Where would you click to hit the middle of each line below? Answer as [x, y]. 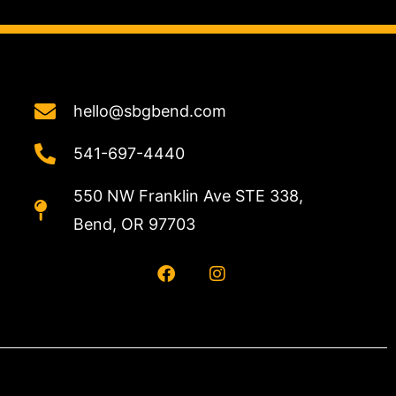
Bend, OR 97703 [134, 224]
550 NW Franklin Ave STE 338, [188, 195]
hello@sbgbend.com [149, 110]
